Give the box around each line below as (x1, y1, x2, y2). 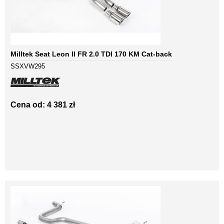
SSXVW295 (10, 62, 45, 70)
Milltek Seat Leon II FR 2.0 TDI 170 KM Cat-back (10, 50, 172, 58)
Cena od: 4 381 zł (10, 100, 75, 109)
